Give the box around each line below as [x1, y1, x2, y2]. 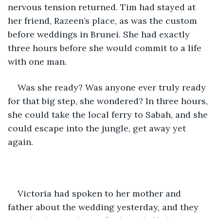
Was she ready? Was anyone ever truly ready [18, 81, 208, 93]
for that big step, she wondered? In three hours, [8, 95, 210, 107]
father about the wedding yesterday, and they [8, 201, 201, 213]
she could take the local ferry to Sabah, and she [8, 109, 210, 120]
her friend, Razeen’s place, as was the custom [8, 15, 200, 26]
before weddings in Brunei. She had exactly [8, 28, 192, 40]
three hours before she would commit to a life [8, 42, 204, 54]
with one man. [8, 55, 67, 67]
